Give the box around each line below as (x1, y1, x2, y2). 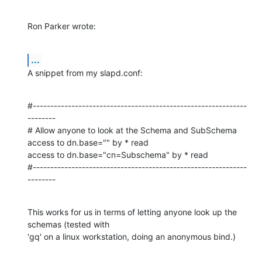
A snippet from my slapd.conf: (27, 67, 143, 78)
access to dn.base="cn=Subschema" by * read (27, 149, 208, 160)
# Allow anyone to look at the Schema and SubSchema (27, 125, 237, 135)
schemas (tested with (27, 219, 112, 229)
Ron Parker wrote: (27, 20, 96, 31)
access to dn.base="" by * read (27, 137, 149, 147)
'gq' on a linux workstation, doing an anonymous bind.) (27, 231, 236, 242)
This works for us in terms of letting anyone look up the (27, 206, 237, 217)
